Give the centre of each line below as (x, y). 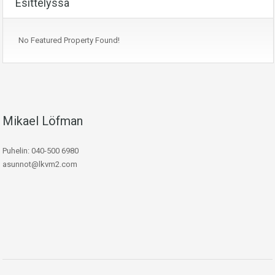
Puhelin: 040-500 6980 (41, 151)
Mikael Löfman (43, 121)
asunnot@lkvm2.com (40, 165)
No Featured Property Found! (69, 41)
